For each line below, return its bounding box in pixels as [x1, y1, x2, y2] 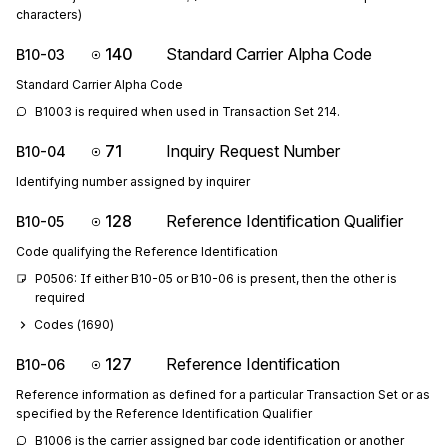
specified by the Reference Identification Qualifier [16, 406, 312, 421]
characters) [16, 7, 82, 22]
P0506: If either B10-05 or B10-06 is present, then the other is [35, 271, 397, 286]
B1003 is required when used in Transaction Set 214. [35, 104, 340, 119]
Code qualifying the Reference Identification [16, 244, 278, 259]
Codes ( [34, 317, 81, 332]
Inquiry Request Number [166, 141, 340, 161]
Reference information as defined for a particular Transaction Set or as [16, 387, 430, 402]
